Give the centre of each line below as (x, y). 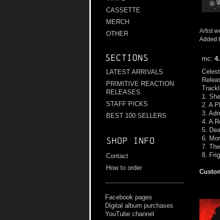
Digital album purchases (139, 206)
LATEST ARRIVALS (135, 72)
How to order (124, 168)
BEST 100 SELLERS (136, 116)
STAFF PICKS (127, 104)
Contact (117, 156)
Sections (127, 58)
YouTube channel (130, 214)
